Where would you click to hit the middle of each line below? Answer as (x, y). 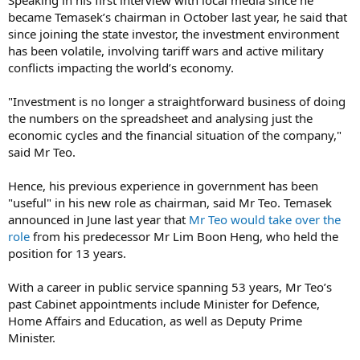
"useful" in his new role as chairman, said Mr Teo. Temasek (170, 202)
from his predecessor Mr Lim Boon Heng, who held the (184, 236)
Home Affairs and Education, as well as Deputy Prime (155, 320)
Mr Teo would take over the (265, 219)
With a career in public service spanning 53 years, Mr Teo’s (170, 286)
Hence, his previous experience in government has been (163, 185)
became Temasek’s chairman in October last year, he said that (178, 16)
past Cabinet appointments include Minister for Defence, (164, 303)
